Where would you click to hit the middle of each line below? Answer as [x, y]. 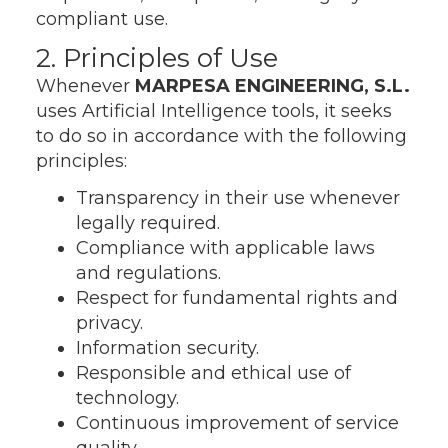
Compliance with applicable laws [225, 248]
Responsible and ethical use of [213, 373]
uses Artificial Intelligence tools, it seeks [214, 111]
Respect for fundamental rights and [237, 298]
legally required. [148, 223]
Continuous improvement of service [237, 423]
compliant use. [102, 19]
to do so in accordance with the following [221, 136]
